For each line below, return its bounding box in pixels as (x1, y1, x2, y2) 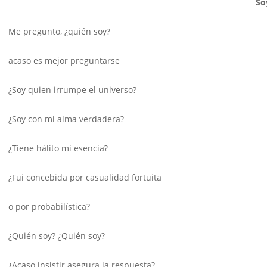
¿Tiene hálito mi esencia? (8, 142, 108, 154)
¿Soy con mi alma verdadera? (8, 113, 124, 125)
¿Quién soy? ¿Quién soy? (8, 230, 105, 242)
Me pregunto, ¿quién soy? (8, 26, 110, 38)
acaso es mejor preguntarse (8, 55, 125, 67)
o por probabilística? (8, 201, 90, 213)
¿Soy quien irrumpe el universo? (8, 84, 136, 96)
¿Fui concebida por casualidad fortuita (8, 172, 162, 184)
